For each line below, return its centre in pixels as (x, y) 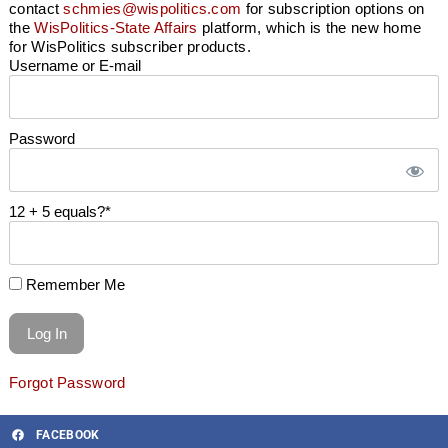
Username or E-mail (75, 65)
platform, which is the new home (309, 27)
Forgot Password (67, 382)
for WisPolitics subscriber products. (130, 46)
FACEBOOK (68, 434)
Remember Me (73, 284)
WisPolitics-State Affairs (116, 27)
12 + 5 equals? (57, 211)
